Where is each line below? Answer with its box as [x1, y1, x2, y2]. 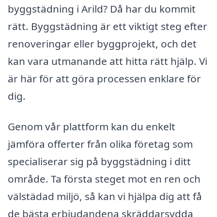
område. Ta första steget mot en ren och [8, 172, 201, 186]
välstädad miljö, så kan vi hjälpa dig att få [8, 189, 202, 203]
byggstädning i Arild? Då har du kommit [8, 1, 196, 15]
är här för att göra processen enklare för [8, 71, 201, 85]
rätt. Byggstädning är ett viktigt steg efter [8, 19, 207, 33]
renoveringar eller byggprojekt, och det [8, 36, 197, 50]
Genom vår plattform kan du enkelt [8, 120, 175, 134]
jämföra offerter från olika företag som [8, 137, 193, 151]
